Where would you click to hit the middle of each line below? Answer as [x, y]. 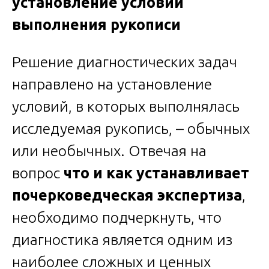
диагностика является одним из [122, 239]
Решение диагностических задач [125, 62]
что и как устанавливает [156, 173]
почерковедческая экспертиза [127, 195]
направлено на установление [112, 84]
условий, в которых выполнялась [126, 106]
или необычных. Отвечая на [109, 150]
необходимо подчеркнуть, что [117, 217]
